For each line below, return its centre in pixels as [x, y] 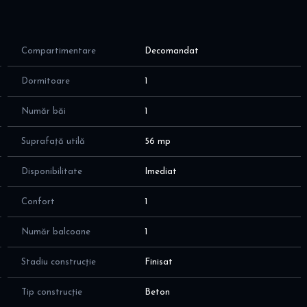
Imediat [161, 172]
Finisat [159, 262]
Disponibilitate [51, 172]
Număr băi [43, 112]
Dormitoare [45, 82]
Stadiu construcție [58, 262]
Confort [38, 202]
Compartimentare [58, 51]
